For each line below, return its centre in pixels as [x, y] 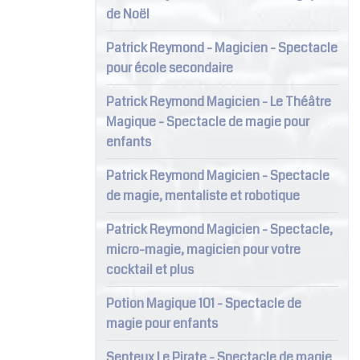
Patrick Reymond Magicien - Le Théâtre [218, 101]
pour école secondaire [169, 67]
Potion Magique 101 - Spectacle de [203, 303]
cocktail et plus [149, 269]
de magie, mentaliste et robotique [202, 195]
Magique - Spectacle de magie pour [207, 121]
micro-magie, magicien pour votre [203, 249]
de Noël [127, 14]
